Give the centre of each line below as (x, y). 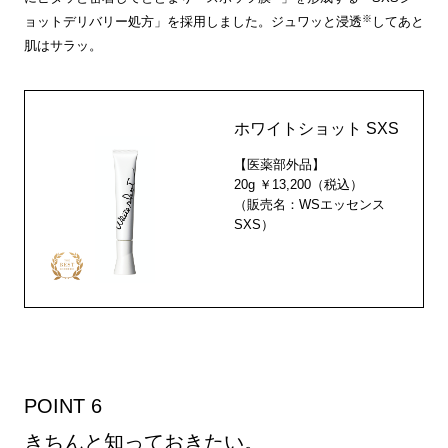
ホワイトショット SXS (317, 128)
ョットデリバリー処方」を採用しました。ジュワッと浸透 (192, 21)
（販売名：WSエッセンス (310, 204)
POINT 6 (62, 406)
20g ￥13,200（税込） (299, 184)
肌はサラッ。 (62, 45)
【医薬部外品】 (280, 164)
